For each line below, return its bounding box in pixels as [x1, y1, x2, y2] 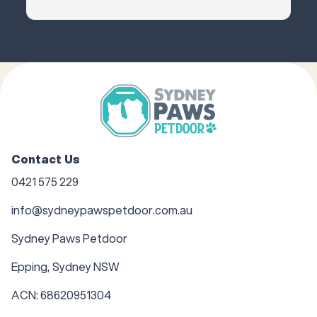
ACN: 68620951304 [11, 287, 111, 304]
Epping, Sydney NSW [11, 258, 120, 275]
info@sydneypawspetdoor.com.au [11, 202, 192, 219]
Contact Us [11, 151, 80, 168]
